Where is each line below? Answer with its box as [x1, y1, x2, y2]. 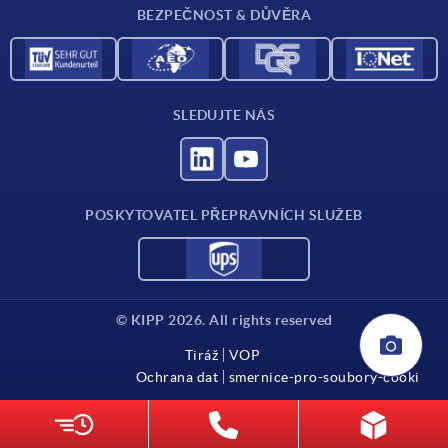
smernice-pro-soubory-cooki [228, 369, 420, 386]
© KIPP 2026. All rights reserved [115, 312, 333, 329]
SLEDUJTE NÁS [172, 107, 276, 124]
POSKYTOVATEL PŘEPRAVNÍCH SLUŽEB [85, 207, 363, 224]
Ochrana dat [135, 369, 219, 386]
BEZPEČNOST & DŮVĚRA [136, 7, 312, 24]
